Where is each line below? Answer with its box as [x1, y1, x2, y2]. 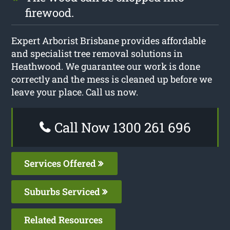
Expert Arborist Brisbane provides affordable [11, 34, 206, 47]
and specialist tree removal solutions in [11, 47, 183, 60]
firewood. [25, 5, 74, 20]
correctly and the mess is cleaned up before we [11, 72, 213, 85]
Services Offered [24, 157, 99, 169]
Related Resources [24, 213, 103, 226]
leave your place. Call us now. [11, 85, 139, 98]
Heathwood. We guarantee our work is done [11, 60, 201, 72]
